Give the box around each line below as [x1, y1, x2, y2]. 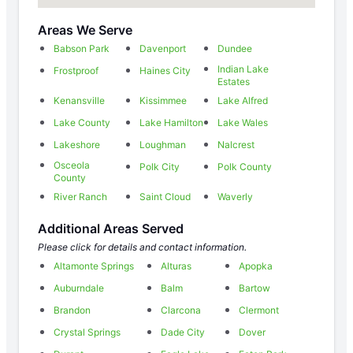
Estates [217, 76, 251, 88]
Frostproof [54, 65, 98, 77]
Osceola [54, 159, 90, 172]
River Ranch [54, 191, 107, 203]
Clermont [239, 304, 279, 317]
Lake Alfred [217, 95, 269, 107]
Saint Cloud [139, 191, 191, 203]
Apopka [239, 260, 273, 273]
